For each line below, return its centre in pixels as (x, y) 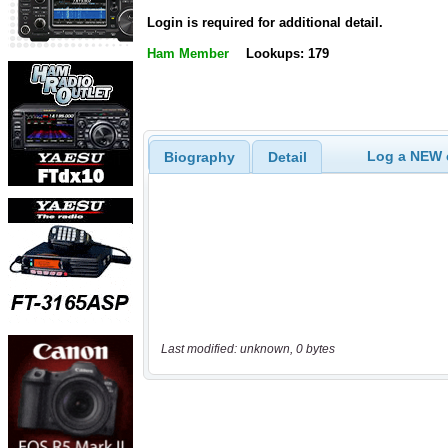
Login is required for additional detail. (265, 23)
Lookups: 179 (287, 54)
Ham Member (188, 54)
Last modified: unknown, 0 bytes (247, 349)
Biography (199, 156)
